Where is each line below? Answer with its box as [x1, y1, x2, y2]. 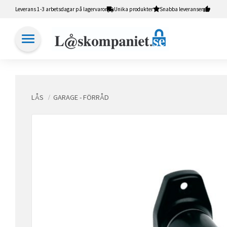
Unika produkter [114, 5, 153, 13]
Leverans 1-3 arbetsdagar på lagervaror [15, 5, 107, 13]
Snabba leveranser [160, 5, 203, 13]
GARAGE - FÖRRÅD [53, 93, 109, 102]
